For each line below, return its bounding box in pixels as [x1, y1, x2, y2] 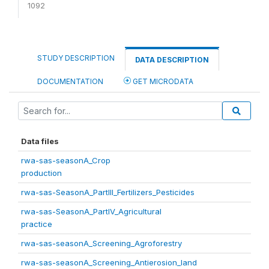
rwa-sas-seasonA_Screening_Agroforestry [21, 238, 182, 248]
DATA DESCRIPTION [135, 55, 209, 64]
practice [21, 219, 52, 229]
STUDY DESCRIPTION [37, 53, 115, 62]
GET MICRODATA [131, 76, 193, 86]
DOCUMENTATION [37, 76, 103, 86]
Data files [21, 136, 59, 146]
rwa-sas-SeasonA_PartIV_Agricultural [21, 206, 162, 216]
